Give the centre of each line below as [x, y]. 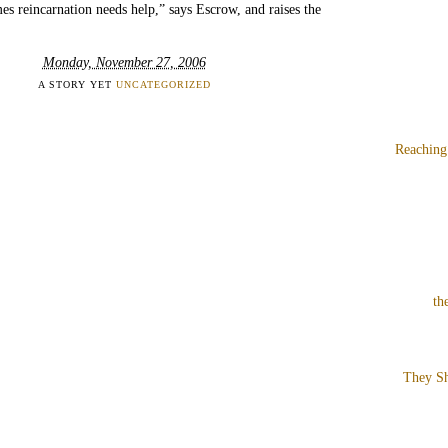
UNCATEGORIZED [163, 84]
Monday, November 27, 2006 [124, 61]
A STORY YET [76, 84]
